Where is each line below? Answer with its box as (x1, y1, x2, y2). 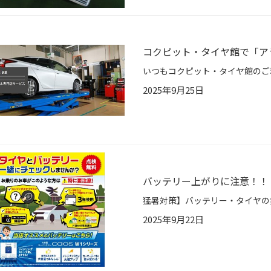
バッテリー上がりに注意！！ (143, 174, 269, 189)
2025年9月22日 (143, 213, 204, 226)
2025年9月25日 (143, 83, 204, 97)
